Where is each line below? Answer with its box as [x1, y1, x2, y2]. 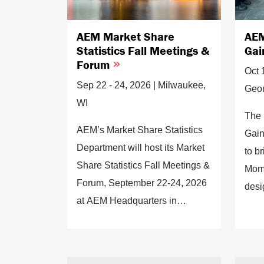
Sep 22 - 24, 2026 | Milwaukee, [77, 80, 206, 90]
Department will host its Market [77, 142, 204, 153]
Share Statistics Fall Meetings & [77, 160, 210, 170]
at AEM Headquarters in [77, 195, 177, 206]
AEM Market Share [77, 28, 174, 44]
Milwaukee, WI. [77, 213, 140, 223]
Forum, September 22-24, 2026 [77, 177, 207, 188]
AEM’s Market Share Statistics [77, 124, 203, 135]
